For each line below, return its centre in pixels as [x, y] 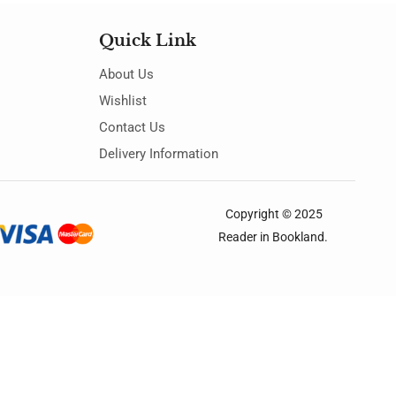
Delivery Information [158, 154]
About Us [126, 75]
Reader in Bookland [271, 236]
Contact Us [132, 128]
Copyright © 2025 [274, 213]
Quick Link [147, 41]
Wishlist [122, 101]
